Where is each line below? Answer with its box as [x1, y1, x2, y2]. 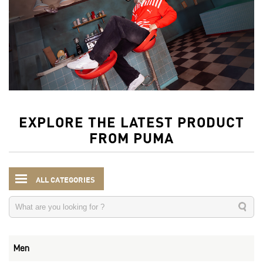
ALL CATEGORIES [36, 174, 95, 184]
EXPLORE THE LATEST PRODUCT [19, 112, 244, 130]
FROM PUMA [89, 128, 174, 146]
